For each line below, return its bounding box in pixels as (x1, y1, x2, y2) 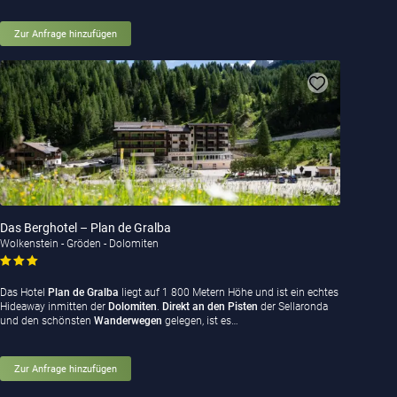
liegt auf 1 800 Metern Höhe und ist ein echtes (118, 286, 339, 300)
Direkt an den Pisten (161, 300, 258, 314)
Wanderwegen (93, 315, 165, 328)
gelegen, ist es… (164, 315, 238, 328)
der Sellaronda (257, 300, 328, 314)
